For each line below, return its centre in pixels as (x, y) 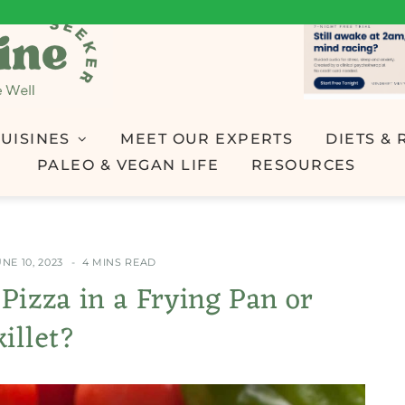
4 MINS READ (119, 262)
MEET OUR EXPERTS (207, 138)
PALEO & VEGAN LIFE (128, 165)
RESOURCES (303, 165)
